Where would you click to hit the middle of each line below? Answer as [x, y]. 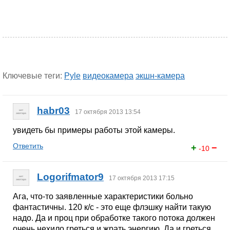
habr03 [53, 111]
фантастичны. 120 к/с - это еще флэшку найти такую [112, 207]
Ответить [28, 146]
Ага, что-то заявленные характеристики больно [103, 196]
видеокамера [108, 76]
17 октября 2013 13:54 [108, 112]
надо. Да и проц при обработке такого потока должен [114, 218]
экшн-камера [160, 76]
